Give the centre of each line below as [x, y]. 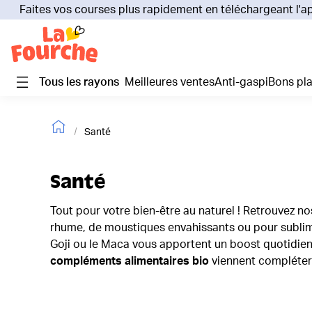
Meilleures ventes [174, 82]
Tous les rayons [79, 82]
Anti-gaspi [245, 82]
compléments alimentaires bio [130, 261]
